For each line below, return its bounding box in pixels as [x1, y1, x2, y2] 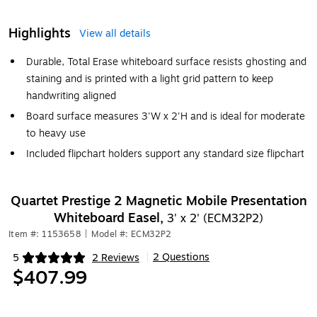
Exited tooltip [12, 256, 74, 272]
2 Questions [153, 250, 209, 265]
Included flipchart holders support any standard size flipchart [26, 146, 304, 161]
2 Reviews [92, 250, 139, 265]
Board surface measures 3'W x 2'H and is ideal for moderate [26, 109, 305, 124]
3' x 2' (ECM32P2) [167, 210, 263, 227]
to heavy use [26, 126, 86, 141]
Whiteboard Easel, [54, 208, 167, 228]
